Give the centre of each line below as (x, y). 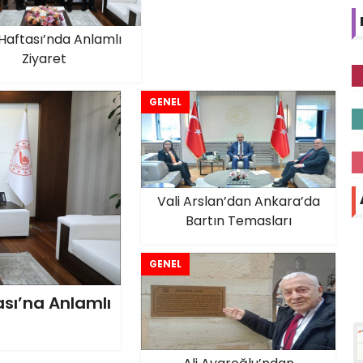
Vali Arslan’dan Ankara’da (238, 201)
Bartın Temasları (238, 221)
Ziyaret (44, 59)
